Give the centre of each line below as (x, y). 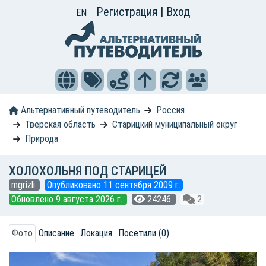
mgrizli (24, 185)
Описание (56, 233)
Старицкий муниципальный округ (175, 124)
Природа (42, 139)
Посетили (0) (144, 233)
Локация (96, 233)
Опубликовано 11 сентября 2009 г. (114, 185)
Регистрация (128, 12)
